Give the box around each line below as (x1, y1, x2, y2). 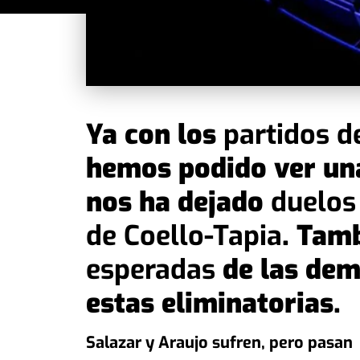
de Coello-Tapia (86, 218, 282, 254)
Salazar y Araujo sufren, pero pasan (86, 332, 353, 354)
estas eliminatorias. (86, 285, 341, 321)
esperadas (86, 252, 215, 288)
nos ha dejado (86, 184, 271, 220)
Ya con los (86, 117, 223, 153)
